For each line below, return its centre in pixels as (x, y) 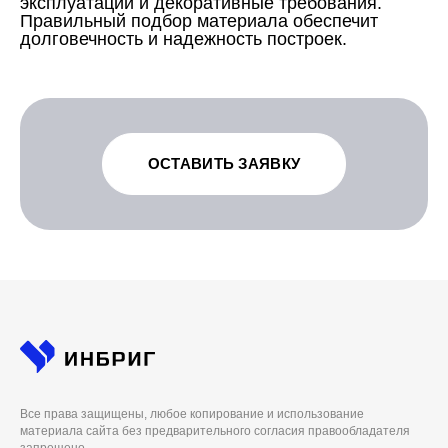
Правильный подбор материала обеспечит (199, 21)
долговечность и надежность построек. (183, 39)
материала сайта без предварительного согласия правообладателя (215, 430)
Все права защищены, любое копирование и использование (192, 413)
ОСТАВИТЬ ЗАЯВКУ (224, 163)
